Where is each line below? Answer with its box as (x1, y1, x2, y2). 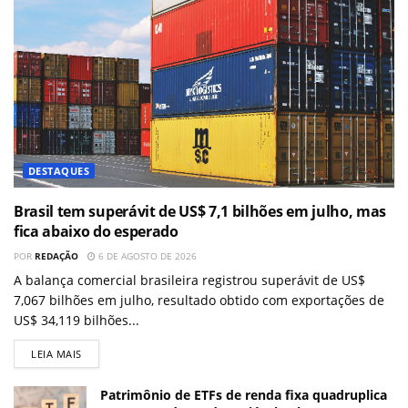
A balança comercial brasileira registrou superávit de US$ (14, 270, 365, 289)
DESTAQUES (28, 163, 89, 178)
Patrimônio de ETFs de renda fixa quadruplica (100, 385, 387, 403)
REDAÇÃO (35, 249, 78, 262)
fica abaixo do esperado (14, 220, 178, 241)
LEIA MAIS (31, 346, 82, 361)
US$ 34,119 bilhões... (14, 311, 139, 329)
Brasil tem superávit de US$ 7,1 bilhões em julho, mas (14, 200, 387, 221)
